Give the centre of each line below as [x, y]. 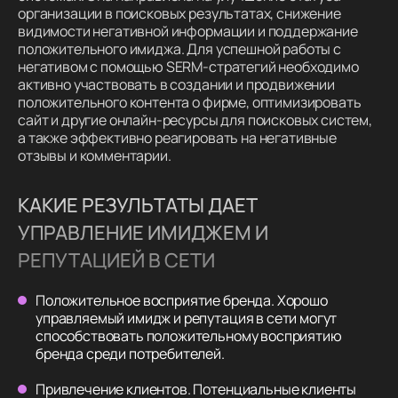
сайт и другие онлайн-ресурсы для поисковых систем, [195, 120]
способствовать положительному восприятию [189, 336]
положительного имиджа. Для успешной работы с [179, 49]
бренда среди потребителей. [130, 354]
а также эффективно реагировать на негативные [177, 138]
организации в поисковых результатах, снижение [179, 14]
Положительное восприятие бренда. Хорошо [182, 301]
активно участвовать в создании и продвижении [176, 85]
